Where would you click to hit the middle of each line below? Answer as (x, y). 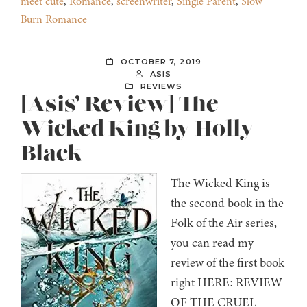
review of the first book (228, 263)
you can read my (212, 243)
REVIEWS (161, 87)
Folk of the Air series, (224, 223)
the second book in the (227, 203)
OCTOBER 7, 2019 (161, 62)
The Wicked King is (220, 183)
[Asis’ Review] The (120, 105)
